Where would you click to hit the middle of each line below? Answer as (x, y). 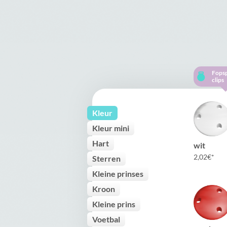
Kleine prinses (118, 174)
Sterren (106, 158)
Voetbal (106, 219)
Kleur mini (111, 128)
